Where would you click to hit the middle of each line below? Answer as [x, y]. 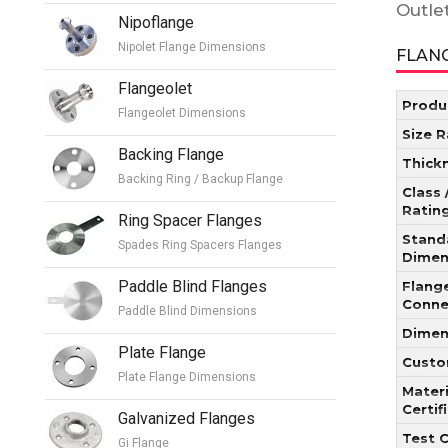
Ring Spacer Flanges [190, 220]
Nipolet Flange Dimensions [192, 46]
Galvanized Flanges [186, 418]
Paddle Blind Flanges [192, 286]
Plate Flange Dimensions [187, 376]
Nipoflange [156, 22]
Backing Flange [171, 154]
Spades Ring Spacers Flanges [200, 244]
